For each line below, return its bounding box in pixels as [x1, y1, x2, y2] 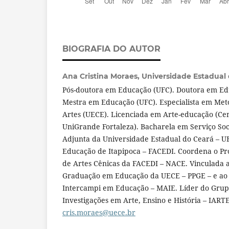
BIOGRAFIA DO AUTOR [62, 44, 161, 54]
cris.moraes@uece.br [62, 208, 135, 218]
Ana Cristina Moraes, [62, 72, 142, 81]
